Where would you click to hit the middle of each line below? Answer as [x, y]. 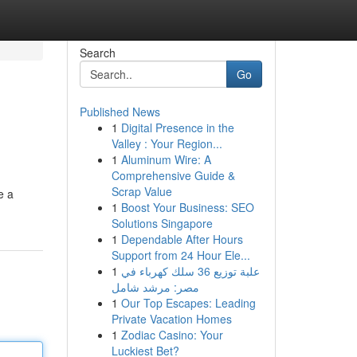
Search [97, 53]
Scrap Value [141, 191]
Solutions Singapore [162, 223]
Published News [120, 112]
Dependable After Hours [182, 239]
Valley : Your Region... [167, 143]
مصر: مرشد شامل [155, 287]
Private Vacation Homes [171, 319]
